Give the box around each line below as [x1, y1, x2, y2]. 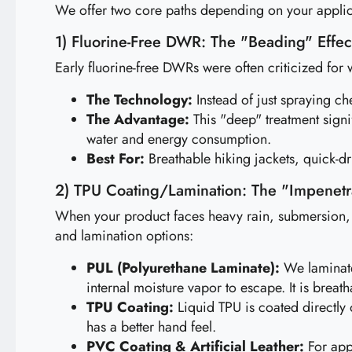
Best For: [86, 148, 145, 169]
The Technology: [86, 90, 192, 110]
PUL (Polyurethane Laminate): [86, 258, 280, 278]
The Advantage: [86, 109, 189, 130]
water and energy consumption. [86, 129, 271, 149]
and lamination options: [55, 225, 193, 246]
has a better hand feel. [86, 317, 216, 337]
